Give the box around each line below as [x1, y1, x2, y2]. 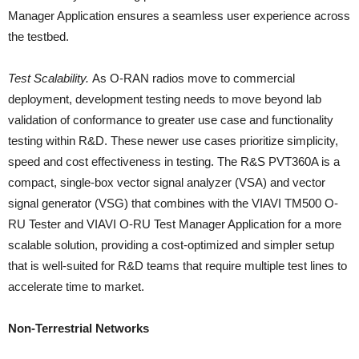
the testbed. [8, 30, 69, 44]
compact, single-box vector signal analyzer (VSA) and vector [8, 175, 325, 190]
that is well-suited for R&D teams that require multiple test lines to [8, 259, 347, 273]
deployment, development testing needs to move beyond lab [8, 92, 321, 107]
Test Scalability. [8, 71, 89, 86]
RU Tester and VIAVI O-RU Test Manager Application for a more [8, 217, 341, 232]
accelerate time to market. [8, 280, 144, 294]
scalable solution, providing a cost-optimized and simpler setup [8, 238, 334, 252]
